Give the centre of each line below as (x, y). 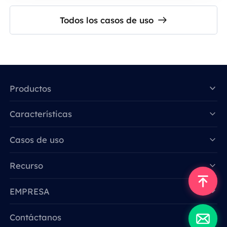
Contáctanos (36, 217)
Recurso (27, 166)
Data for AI (120, 138)
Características (41, 114)
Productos (31, 88)
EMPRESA (30, 191)
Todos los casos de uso (106, 20)
